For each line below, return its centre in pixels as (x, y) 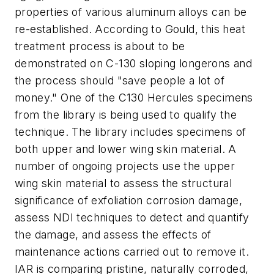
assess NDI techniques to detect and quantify (132, 218)
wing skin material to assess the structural (124, 183)
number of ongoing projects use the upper (125, 166)
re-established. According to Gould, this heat (130, 29)
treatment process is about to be (100, 46)
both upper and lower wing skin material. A (126, 149)
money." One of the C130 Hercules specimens (134, 98)
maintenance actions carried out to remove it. (132, 252)
